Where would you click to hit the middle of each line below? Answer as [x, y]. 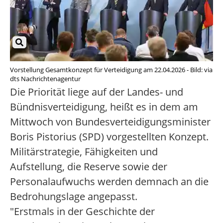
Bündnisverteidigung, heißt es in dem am [104, 107]
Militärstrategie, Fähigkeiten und [84, 152]
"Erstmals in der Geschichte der [82, 212]
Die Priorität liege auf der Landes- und [97, 92]
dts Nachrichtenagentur [45, 79]
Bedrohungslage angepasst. [74, 197]
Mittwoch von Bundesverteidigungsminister [110, 122]
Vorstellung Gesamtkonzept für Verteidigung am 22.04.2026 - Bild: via [111, 70]
